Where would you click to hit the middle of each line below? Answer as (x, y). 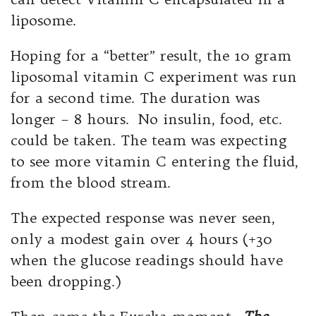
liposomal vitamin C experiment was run (154, 77)
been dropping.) (66, 281)
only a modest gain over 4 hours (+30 (141, 239)
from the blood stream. (91, 182)
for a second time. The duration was (135, 98)
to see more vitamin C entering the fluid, (154, 161)
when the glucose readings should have (147, 260)
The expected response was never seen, (143, 218)
